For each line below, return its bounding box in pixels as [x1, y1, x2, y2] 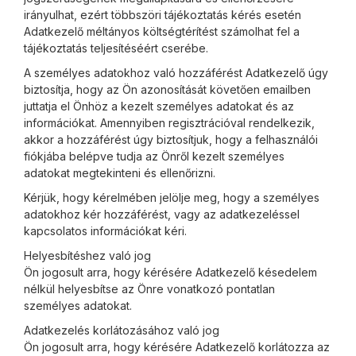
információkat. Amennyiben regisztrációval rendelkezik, [24, 116, 315, 130]
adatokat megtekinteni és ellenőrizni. [24, 166, 215, 180]
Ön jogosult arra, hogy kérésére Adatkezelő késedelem [24, 265, 317, 279]
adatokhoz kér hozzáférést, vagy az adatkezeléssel [24, 207, 300, 221]
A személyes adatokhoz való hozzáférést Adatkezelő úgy [24, 66, 328, 79]
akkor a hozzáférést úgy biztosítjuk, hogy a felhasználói [24, 133, 318, 146]
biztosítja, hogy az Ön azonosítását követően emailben [24, 83, 311, 96]
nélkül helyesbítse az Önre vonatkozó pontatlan [24, 282, 275, 296]
